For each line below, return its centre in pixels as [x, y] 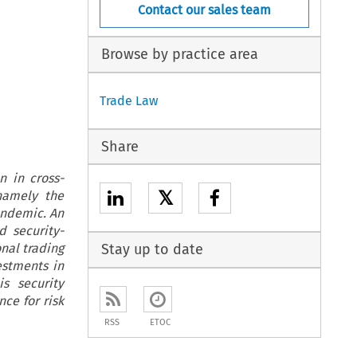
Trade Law [129, 100]
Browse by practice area [179, 55]
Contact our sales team [205, 10]
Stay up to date [152, 250]
